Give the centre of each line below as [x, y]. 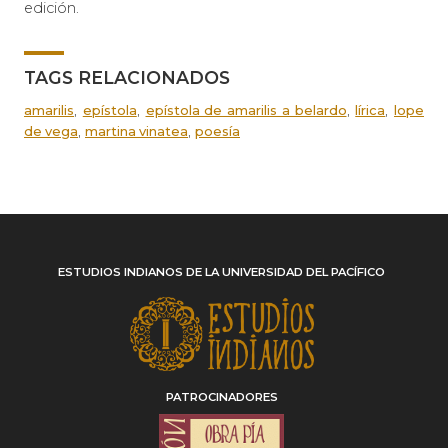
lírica [370, 109]
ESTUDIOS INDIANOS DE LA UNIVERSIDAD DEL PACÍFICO [222, 271]
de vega [51, 130]
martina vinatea [136, 130]
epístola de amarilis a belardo [246, 109]
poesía [217, 130]
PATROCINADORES [221, 396]
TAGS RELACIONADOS [127, 77]
